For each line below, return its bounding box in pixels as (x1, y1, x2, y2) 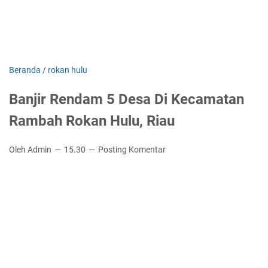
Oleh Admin (9, 145, 53, 154)
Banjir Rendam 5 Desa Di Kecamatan (9, 91, 244, 108)
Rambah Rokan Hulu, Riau (9, 112, 175, 129)
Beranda (9, 65, 41, 75)
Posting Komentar (98, 145, 166, 154)
